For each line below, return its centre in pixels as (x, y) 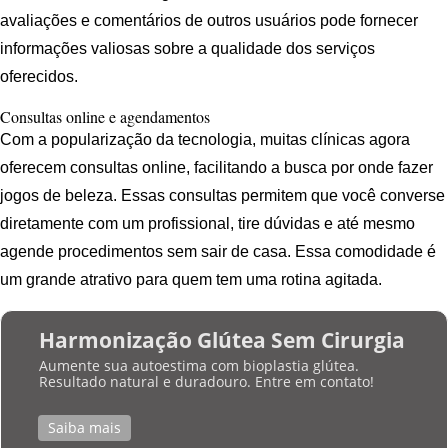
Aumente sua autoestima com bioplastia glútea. (198, 366)
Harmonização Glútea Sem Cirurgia (221, 340)
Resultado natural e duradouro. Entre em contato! (206, 382)
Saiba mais (84, 428)
